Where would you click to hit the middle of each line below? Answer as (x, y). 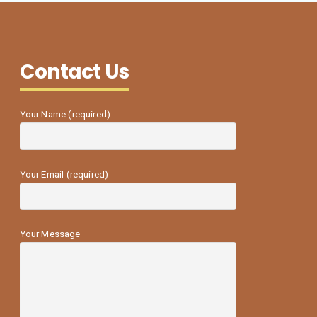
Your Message (50, 234)
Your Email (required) (64, 174)
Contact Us (74, 71)
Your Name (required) (65, 115)
